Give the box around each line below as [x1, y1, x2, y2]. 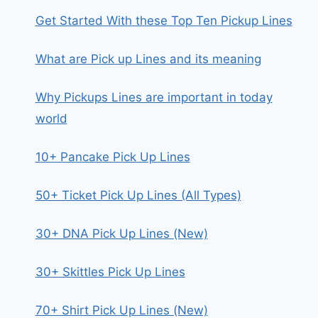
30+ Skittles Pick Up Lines [35, 265, 185, 279]
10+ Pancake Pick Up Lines [35, 150, 190, 164]
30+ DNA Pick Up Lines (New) [35, 226, 208, 241]
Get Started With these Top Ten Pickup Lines [35, 13, 292, 28]
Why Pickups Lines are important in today [35, 90, 273, 104]
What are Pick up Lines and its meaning [35, 52, 261, 66]
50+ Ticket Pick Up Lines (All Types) [35, 188, 241, 202]
